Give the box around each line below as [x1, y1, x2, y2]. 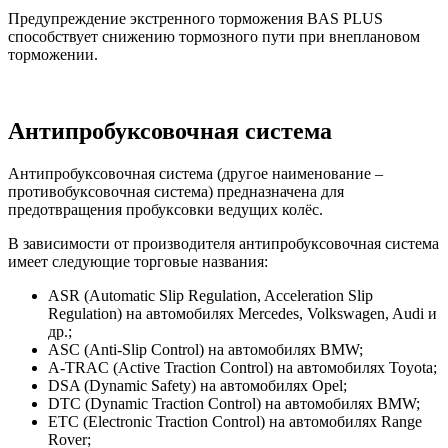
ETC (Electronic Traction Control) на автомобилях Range [48, 413, 422, 430]
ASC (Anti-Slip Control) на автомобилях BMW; [48, 341, 363, 358]
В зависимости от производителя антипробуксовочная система [8, 235, 439, 252]
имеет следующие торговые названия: [8, 253, 268, 270]
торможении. [8, 46, 98, 64]
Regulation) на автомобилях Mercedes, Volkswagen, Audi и [48, 305, 437, 322]
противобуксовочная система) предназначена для [8, 183, 344, 200]
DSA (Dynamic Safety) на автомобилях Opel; [48, 377, 347, 394]
